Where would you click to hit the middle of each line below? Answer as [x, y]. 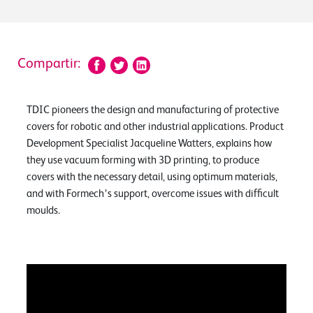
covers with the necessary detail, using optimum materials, [152, 177]
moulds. [43, 210]
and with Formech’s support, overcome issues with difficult [153, 194]
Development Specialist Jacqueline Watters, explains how [149, 143]
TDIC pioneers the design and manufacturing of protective [153, 110]
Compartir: [49, 64]
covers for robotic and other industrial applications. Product [155, 126]
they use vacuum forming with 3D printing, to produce [143, 160]
